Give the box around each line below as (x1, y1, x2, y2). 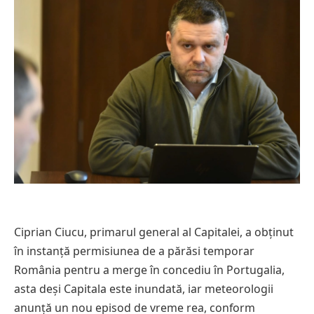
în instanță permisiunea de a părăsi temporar (14, 243, 254, 259)
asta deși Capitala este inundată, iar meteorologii (14, 281, 273, 297)
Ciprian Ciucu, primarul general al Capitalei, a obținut (14, 224, 294, 240)
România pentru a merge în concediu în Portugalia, (14, 262, 285, 278)
